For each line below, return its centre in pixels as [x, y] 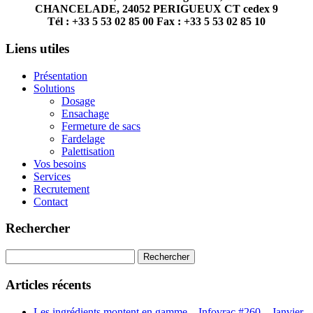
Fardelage [83, 138]
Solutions [54, 88]
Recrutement [61, 189]
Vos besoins [60, 163]
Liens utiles [37, 48]
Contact [51, 201]
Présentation [60, 75]
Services [52, 176]
